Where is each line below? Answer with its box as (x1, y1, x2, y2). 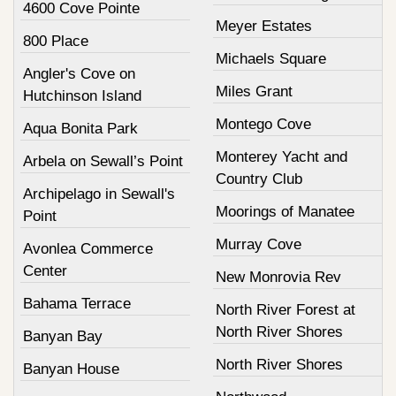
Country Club (215, 171, 302, 188)
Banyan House (23, 361, 119, 378)
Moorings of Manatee (215, 203, 354, 221)
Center (23, 263, 67, 280)
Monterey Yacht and (215, 148, 347, 166)
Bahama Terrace (23, 295, 131, 313)
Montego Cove (215, 116, 311, 133)
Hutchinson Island (23, 88, 141, 105)
